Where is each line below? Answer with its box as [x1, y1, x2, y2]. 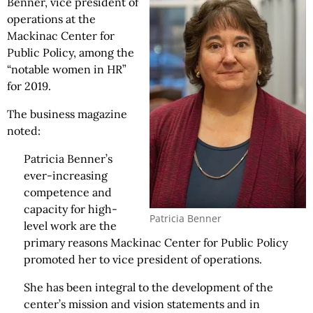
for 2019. [7, 79, 51, 93]
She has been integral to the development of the [24, 280, 273, 294]
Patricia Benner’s [24, 152, 112, 166]
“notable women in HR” [7, 62, 126, 76]
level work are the [24, 219, 117, 233]
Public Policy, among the [7, 45, 134, 59]
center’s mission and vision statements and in [24, 297, 260, 311]
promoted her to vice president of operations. [24, 252, 262, 266]
